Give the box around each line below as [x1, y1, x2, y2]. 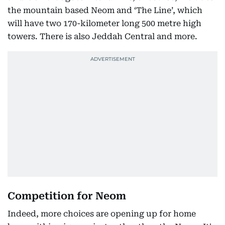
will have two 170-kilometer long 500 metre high [8, 19, 201, 28]
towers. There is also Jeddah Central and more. [8, 32, 197, 41]
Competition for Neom [8, 190, 126, 202]
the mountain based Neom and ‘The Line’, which [8, 6, 202, 15]
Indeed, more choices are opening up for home [8, 209, 196, 218]
